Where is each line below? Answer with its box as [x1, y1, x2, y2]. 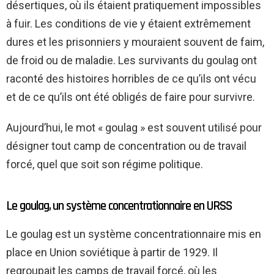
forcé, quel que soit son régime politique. [6, 157, 203, 171]
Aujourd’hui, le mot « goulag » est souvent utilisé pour [6, 120, 262, 134]
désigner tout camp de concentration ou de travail [6, 139, 246, 152]
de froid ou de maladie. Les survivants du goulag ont [6, 53, 257, 67]
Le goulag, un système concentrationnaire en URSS [6, 197, 232, 214]
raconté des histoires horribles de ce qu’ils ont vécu [6, 72, 256, 85]
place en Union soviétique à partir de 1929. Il [6, 245, 218, 259]
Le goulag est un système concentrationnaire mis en [6, 227, 261, 240]
